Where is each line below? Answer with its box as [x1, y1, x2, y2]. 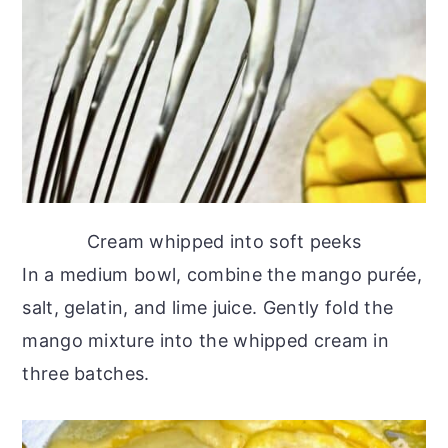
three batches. [22, 362, 150, 384]
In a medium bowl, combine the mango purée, [22, 263, 422, 285]
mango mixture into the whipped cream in [22, 329, 390, 351]
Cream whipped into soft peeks [86, 230, 362, 252]
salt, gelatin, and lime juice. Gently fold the [22, 296, 394, 318]
